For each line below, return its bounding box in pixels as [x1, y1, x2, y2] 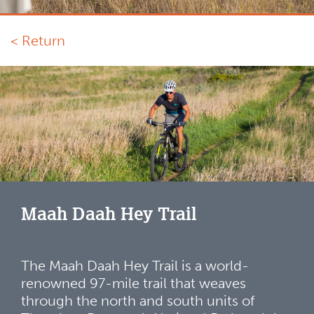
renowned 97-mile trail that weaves [21, 275, 246, 292]
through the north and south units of [21, 292, 254, 310]
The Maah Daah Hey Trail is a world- [21, 257, 249, 275]
